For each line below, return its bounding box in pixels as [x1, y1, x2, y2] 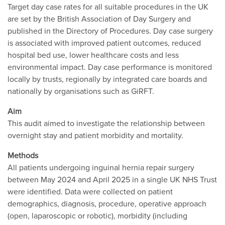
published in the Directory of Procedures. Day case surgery [8, 25, 213, 36]
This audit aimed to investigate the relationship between [8, 117, 205, 129]
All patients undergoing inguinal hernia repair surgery [8, 161, 194, 173]
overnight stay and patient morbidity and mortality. [8, 129, 183, 141]
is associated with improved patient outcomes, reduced [8, 37, 201, 48]
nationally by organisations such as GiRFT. [8, 85, 154, 96]
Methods [8, 149, 38, 161]
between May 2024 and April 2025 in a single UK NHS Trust [8, 173, 217, 185]
